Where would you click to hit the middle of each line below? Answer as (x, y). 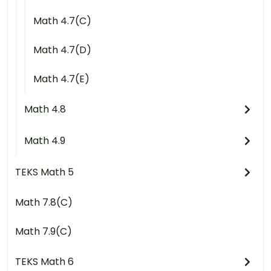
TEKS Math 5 (44, 172)
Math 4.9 (45, 140)
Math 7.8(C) (44, 202)
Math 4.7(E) (61, 79)
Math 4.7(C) (62, 21)
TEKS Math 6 (44, 261)
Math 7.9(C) (44, 231)
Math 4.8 (45, 109)
